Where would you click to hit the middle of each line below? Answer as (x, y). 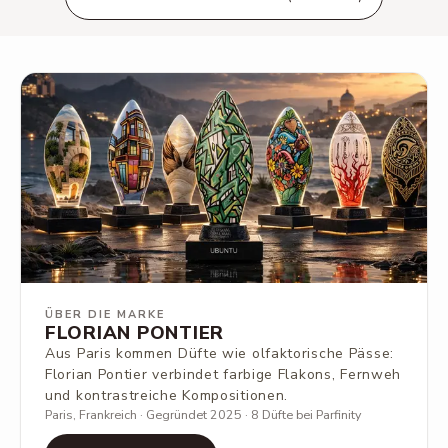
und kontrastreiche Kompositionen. (167, 395)
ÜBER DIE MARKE (105, 314)
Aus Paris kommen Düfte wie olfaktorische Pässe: (219, 353)
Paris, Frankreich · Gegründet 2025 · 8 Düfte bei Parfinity (203, 414)
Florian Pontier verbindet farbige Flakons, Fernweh (223, 374)
